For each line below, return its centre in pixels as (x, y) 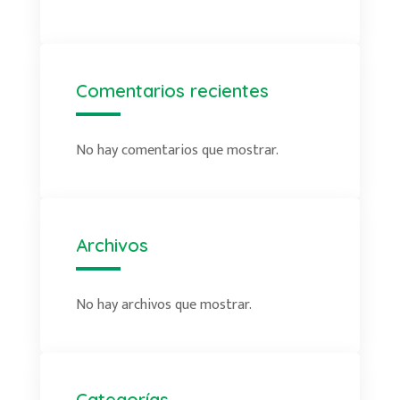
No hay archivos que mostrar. (164, 305)
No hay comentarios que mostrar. (177, 150)
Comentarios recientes (172, 91)
